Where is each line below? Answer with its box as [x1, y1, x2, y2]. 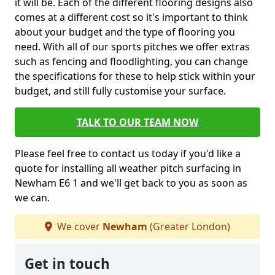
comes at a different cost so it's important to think [15, 10, 248, 24]
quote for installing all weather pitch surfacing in [15, 161, 241, 175]
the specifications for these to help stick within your [15, 69, 255, 83]
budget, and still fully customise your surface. [15, 84, 226, 98]
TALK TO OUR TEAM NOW [77, 115, 198, 129]
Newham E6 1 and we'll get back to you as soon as [15, 176, 247, 190]
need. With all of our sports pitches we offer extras [15, 40, 250, 53]
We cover [55, 220, 103, 233]
